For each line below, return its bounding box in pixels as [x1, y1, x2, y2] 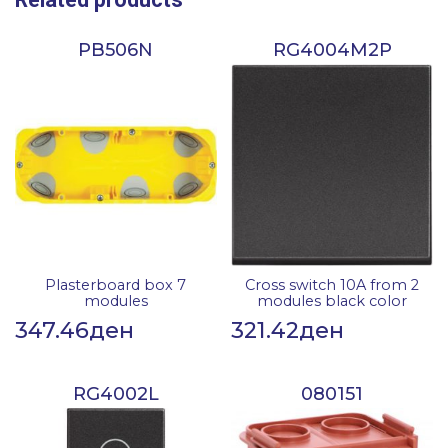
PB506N [78, 39, 154, 62]
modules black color [257, 291, 408, 310]
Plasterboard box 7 [45, 275, 187, 294]
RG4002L [72, 382, 159, 405]
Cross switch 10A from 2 [245, 275, 420, 294]
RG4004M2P [272, 39, 392, 62]
